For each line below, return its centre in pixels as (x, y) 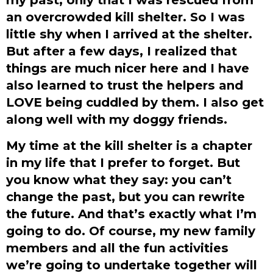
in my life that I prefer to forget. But (123, 162)
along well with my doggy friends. (117, 119)
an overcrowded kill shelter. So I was (126, 17)
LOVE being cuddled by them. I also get (135, 102)
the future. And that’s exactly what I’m (131, 213)
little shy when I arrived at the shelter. (129, 34)
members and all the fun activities (117, 247)
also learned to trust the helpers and (125, 85)
